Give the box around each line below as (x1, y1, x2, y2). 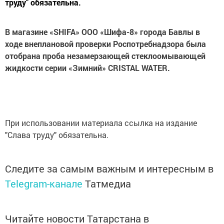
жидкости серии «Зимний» (5, 62, 106, 73)
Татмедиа (85, 177, 131, 190)
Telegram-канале (5, 177, 82, 190)
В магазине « (5, 26, 53, 37)
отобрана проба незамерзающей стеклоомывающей (5, 50, 205, 61)
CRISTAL (108, 62, 139, 73)
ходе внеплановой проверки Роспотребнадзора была (5, 38, 206, 49)
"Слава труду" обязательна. (5, 129, 108, 140)
